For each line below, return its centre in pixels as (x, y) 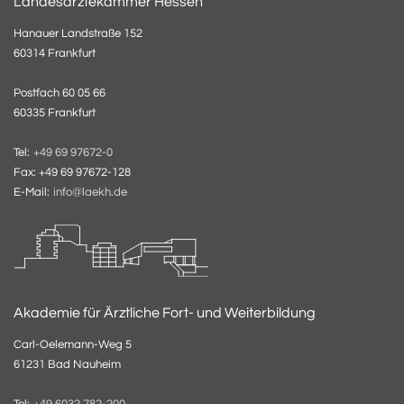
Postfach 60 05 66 (60, 92)
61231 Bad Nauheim (67, 364)
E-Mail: (33, 192)
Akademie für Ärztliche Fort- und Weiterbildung (165, 312)
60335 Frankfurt (55, 112)
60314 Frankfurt (55, 53)
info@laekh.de (90, 192)
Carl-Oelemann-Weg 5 (73, 344)
